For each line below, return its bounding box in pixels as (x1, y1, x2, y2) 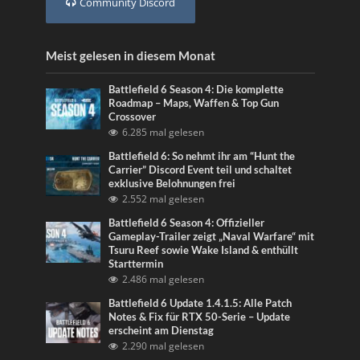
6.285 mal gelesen (122, 125, 205, 138)
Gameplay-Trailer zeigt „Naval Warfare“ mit (108, 230, 315, 243)
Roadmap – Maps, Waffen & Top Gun (108, 96, 280, 109)
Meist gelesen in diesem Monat (45, 47, 215, 63)
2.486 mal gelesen (122, 272, 205, 285)
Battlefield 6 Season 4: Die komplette (108, 83, 284, 96)
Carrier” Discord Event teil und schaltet (108, 163, 292, 176)
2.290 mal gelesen (122, 339, 205, 352)
